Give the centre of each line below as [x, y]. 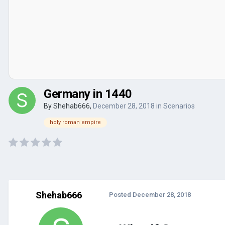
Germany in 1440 [88, 94]
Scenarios [179, 106]
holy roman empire [75, 122]
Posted [121, 194]
